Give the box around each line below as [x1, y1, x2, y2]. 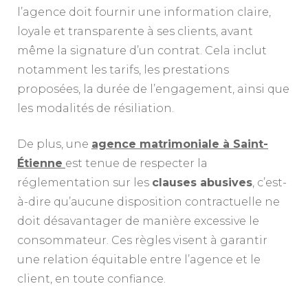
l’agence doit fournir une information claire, [17, 5, 271, 19]
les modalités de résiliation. [17, 101, 174, 115]
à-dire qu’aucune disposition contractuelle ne [17, 195, 280, 208]
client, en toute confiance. [17, 272, 166, 285]
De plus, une [17, 137, 91, 151]
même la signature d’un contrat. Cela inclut [17, 43, 267, 57]
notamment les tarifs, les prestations [17, 63, 229, 76]
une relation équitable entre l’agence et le [17, 252, 261, 266]
